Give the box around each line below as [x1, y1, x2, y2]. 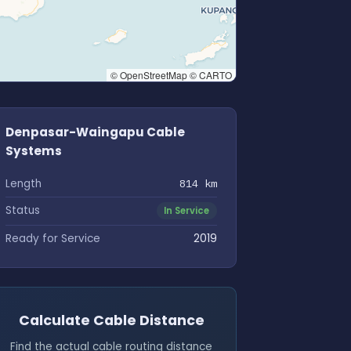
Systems [5, 143, 62, 160]
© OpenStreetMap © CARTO [110, 68, 232, 81]
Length [5, 175, 42, 191]
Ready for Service [5, 230, 100, 246]
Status [5, 203, 40, 219]
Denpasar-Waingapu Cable [5, 124, 185, 141]
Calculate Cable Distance [18, 311, 204, 331]
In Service [164, 204, 210, 217]
